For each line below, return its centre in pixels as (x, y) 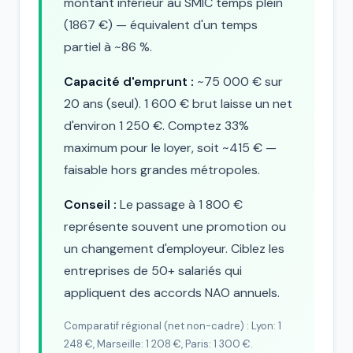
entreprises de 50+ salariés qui (153, 271)
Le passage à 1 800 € (180, 204)
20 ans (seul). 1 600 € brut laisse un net (178, 104)
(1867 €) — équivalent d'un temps (161, 25)
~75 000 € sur (238, 82)
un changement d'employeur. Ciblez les (174, 249)
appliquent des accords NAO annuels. (172, 293)
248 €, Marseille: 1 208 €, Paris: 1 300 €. (158, 344)
